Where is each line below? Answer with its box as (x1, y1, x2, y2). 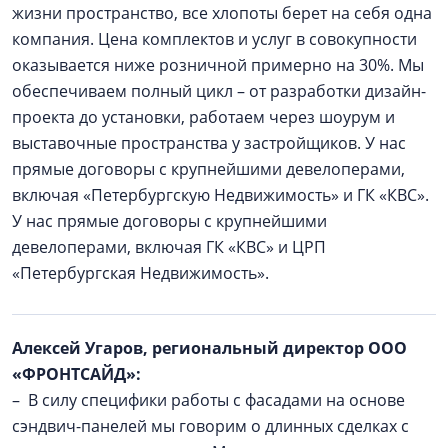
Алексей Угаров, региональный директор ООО (12, 336, 407, 359)
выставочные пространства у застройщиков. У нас (12, 131, 406, 154)
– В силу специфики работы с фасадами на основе (12, 388, 405, 411)
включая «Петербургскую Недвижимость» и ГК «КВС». (12, 183, 429, 206)
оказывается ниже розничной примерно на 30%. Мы (12, 53, 424, 76)
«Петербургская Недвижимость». (12, 261, 277, 284)
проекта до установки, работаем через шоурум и (12, 105, 395, 128)
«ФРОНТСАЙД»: (12, 362, 149, 385)
